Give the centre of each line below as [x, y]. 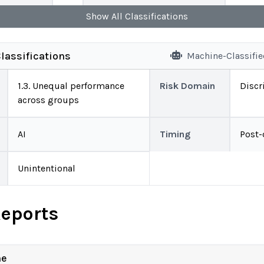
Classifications [155, 16]
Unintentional [47, 168]
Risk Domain [187, 86]
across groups [48, 100]
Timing [175, 134]
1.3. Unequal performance [71, 86]
